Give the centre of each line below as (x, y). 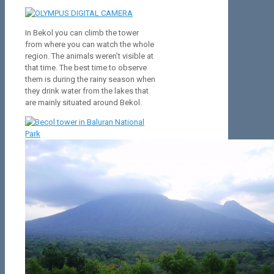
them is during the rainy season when (90, 80)
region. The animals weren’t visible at (89, 56)
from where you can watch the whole (90, 45)
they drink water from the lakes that (87, 91)
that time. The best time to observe (86, 68)
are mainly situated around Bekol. (83, 103)
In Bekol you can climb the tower (82, 33)
